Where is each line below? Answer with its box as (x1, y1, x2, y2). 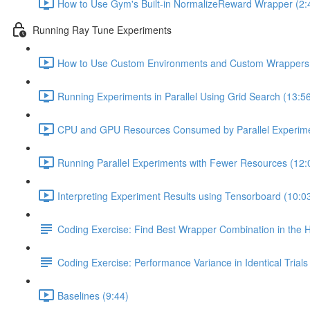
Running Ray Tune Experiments (33, 22, 172, 37)
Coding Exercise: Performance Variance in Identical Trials (57, 255, 308, 269)
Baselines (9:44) (57, 288, 129, 302)
